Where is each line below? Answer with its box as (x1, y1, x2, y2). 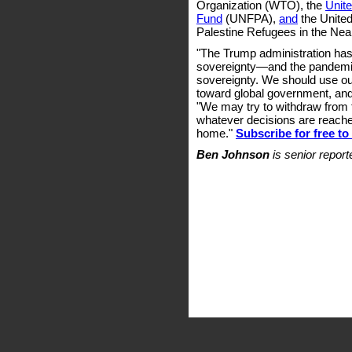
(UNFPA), (222, 12, 279, 25)
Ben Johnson (196, 148, 273, 161)
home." (196, 126, 236, 140)
